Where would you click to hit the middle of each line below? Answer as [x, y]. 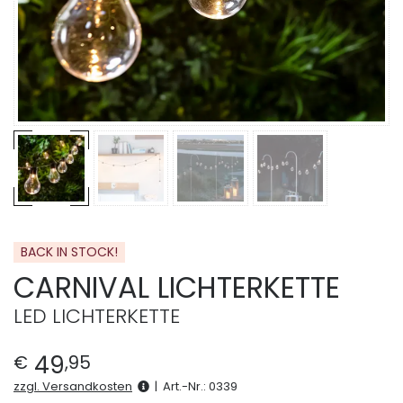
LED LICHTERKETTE [97, 317]
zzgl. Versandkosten [73, 387]
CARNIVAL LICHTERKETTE [177, 288]
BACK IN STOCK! [69, 251]
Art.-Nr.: [186, 387]
